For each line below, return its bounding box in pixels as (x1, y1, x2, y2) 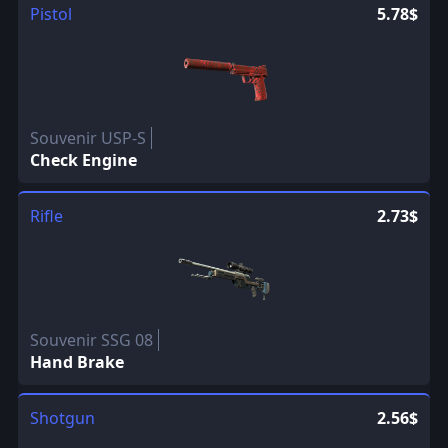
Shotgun (29, 407, 95, 430)
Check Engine (29, 149, 137, 172)
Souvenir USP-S (29, 127, 146, 150)
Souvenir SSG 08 (29, 329, 153, 352)
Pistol (29, 3, 72, 26)
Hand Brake (29, 351, 124, 374)
